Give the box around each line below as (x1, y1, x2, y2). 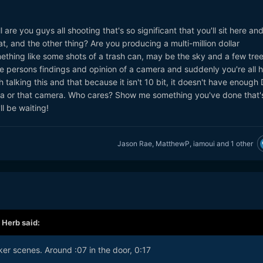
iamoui (193, 139, 215, 148)
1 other (230, 139, 253, 148)
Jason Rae (117, 139, 152, 148)
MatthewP (155, 139, 190, 148)
